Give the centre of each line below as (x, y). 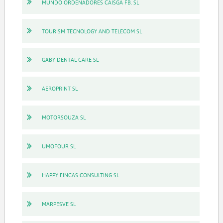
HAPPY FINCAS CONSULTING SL (80, 175)
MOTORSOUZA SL (63, 117)
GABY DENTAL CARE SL (70, 60)
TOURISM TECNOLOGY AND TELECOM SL (92, 31)
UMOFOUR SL (58, 146)
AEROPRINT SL (59, 89)
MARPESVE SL (58, 204)
